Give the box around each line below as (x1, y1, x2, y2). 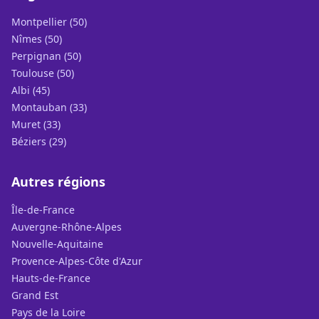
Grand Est (11, 288, 58, 302)
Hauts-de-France (11, 271, 90, 285)
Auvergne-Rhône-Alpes (11, 220, 122, 234)
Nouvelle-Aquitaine (11, 237, 103, 251)
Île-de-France (11, 203, 75, 216)
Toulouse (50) (11, 66, 74, 80)
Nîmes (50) (11, 32, 62, 46)
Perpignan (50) (11, 49, 81, 63)
